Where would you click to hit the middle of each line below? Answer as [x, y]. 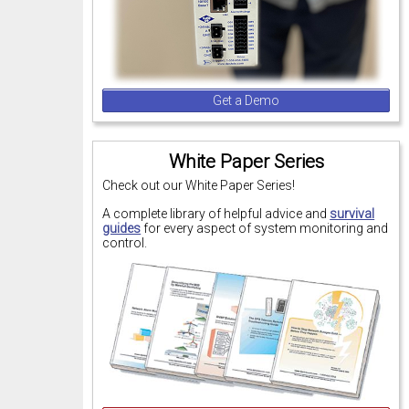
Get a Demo [246, 101]
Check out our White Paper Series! [199, 186]
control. [125, 242]
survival [352, 213]
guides [122, 228]
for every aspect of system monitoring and [265, 228]
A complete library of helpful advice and [216, 213]
